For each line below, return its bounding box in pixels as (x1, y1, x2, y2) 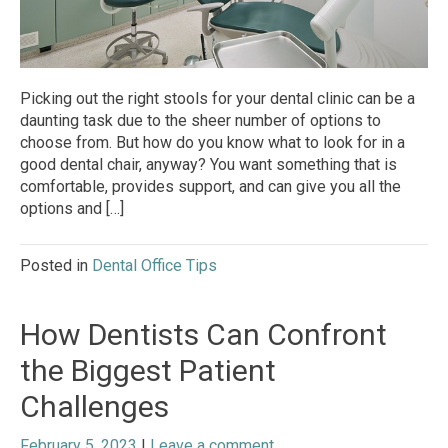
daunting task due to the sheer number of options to (20, 111, 381, 131)
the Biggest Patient (20, 353, 276, 389)
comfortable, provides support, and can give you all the (20, 177, 401, 197)
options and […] (20, 199, 124, 219)
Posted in (20, 256, 92, 276)
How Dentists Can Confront (20, 317, 387, 353)
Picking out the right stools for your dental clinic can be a (20, 89, 415, 109)
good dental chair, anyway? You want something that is (20, 155, 397, 175)
